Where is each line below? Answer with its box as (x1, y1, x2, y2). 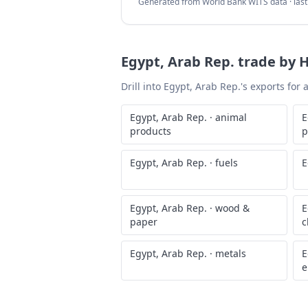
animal (215, 111, 247, 124)
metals (215, 247, 246, 260)
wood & (215, 201, 250, 214)
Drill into (121, 80, 164, 93)
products (130, 124, 171, 137)
